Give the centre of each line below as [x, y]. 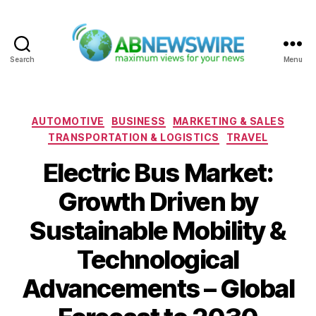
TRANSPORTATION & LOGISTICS [134, 138]
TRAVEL [247, 138]
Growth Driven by [158, 201]
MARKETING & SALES [229, 121]
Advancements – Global [158, 288]
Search [22, 59]
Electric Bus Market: [158, 172]
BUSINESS [138, 121]
